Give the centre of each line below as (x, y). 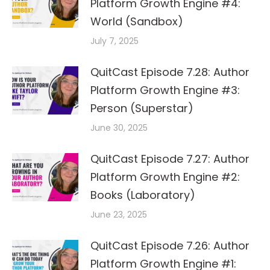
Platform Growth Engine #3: (165, 90)
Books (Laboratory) (143, 195)
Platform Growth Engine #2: (165, 177)
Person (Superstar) (142, 108)
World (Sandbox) (137, 21)
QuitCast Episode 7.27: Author (170, 159)
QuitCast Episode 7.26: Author (170, 245)
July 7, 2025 (115, 41)
